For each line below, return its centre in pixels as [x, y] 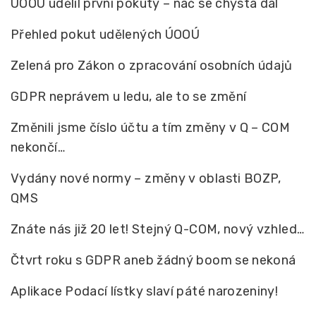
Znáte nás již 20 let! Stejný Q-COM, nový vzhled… [158, 229]
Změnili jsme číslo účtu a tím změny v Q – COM [151, 127]
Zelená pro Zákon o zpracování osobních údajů [152, 65]
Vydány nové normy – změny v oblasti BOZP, [146, 178]
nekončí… [38, 147]
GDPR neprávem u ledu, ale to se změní [129, 96]
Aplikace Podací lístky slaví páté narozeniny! [145, 291]
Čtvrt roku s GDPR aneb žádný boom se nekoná [153, 260]
